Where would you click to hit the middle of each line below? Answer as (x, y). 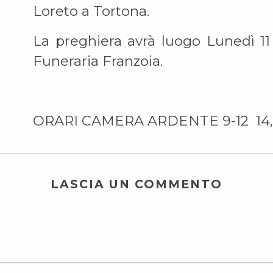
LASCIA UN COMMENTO (136, 184)
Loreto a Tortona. (91, 11)
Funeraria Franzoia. (97, 61)
